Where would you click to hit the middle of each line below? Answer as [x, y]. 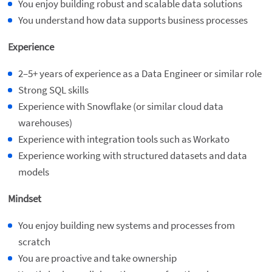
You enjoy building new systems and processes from [126, 226]
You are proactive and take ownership [97, 258]
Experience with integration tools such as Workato [124, 139]
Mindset [24, 199]
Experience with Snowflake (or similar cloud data [121, 107]
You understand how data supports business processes [133, 20]
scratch [34, 242]
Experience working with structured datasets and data [132, 156]
